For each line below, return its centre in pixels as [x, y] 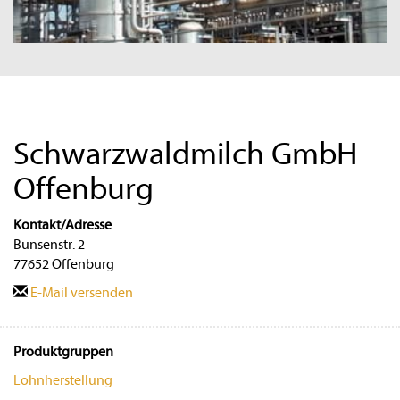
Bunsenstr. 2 [49, 244]
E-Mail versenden [80, 292]
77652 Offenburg [64, 264]
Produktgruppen [63, 351]
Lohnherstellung [63, 380]
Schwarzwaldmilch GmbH [185, 154]
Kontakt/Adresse [62, 225]
